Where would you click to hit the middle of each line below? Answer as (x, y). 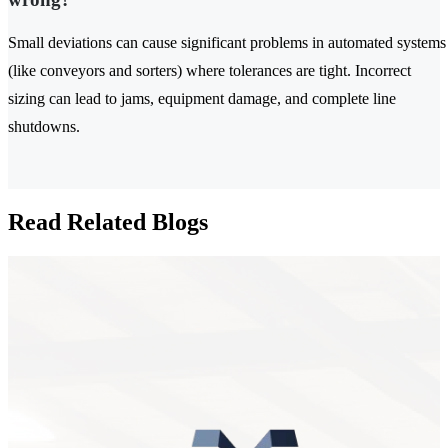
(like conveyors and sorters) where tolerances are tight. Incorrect (209, 71)
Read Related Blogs (108, 221)
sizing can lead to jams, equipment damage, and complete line (202, 99)
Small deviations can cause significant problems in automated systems (227, 43)
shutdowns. (44, 127)
